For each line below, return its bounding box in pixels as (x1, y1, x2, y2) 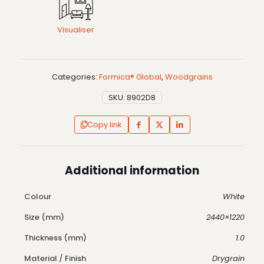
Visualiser (57, 24, 94, 35)
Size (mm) (24, 211, 64, 223)
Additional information (65, 162, 199, 179)
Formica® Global (98, 71, 161, 82)
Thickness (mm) (24, 232, 87, 243)
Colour (24, 190, 51, 202)
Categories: (51, 71, 99, 82)
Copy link (87, 118, 122, 130)
